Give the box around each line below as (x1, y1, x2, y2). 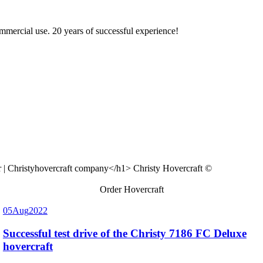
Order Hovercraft (99, 184, 164, 194)
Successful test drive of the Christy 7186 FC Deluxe (2, 227, 247, 240)
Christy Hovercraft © (133, 163, 212, 173)
